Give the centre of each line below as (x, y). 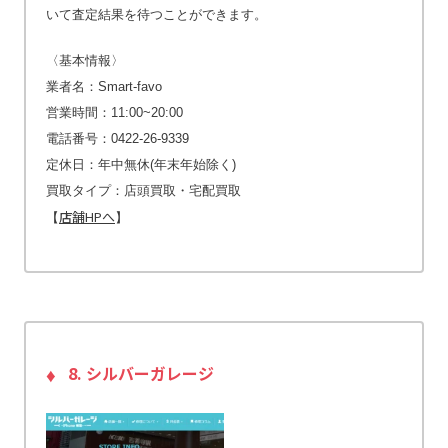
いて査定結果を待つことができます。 (156, 15)
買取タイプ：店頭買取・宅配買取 (143, 191)
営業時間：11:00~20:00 (114, 113)
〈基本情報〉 (85, 61)
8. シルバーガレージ (140, 373)
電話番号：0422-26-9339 (117, 139)
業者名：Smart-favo (104, 87)
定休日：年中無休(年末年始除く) (141, 165)
